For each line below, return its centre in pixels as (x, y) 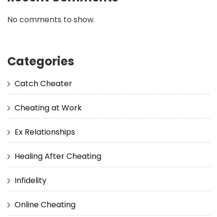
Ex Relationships (45, 132)
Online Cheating (45, 204)
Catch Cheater (43, 83)
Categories (41, 61)
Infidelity (31, 180)
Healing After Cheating (58, 156)
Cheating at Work (48, 108)
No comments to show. (51, 19)
